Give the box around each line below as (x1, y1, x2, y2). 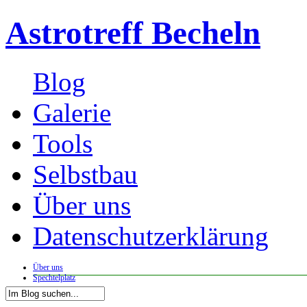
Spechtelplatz (33, 272, 75, 282)
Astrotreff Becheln (5, 15, 260, 51)
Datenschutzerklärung (33, 221, 269, 251)
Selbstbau (33, 159, 138, 189)
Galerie (33, 97, 111, 127)
